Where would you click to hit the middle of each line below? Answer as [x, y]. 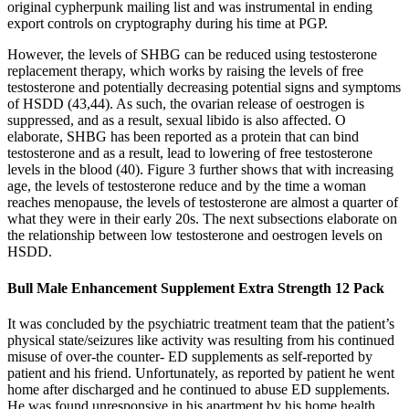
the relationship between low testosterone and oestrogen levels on [195, 236]
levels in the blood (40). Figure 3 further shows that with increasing [200, 170]
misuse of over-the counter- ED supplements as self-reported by [190, 356]
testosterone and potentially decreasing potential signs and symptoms [204, 88]
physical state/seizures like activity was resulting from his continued [201, 340]
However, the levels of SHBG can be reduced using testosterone [192, 55]
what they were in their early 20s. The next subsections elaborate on [202, 219]
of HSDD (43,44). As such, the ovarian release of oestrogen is [186, 104]
